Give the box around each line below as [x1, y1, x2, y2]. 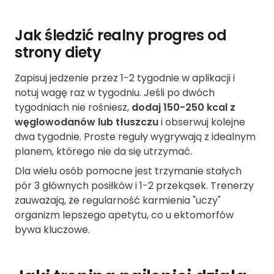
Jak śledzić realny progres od [15, 25, 227, 46]
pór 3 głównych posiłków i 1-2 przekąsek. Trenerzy [15, 179, 254, 193]
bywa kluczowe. [15, 223, 90, 237]
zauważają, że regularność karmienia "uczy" [15, 193, 221, 208]
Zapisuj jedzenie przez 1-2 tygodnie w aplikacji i [15, 71, 235, 86]
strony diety [15, 42, 102, 63]
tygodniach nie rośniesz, [15, 100, 131, 115]
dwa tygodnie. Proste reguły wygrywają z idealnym [15, 130, 256, 144]
